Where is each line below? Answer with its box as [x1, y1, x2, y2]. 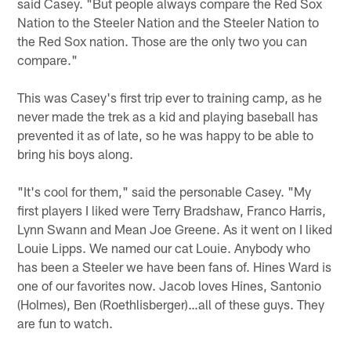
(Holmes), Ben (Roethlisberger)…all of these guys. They [17, 295, 325, 312]
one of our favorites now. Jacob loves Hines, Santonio [17, 277, 322, 293]
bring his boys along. [17, 145, 134, 161]
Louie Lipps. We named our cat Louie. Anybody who [17, 239, 311, 255]
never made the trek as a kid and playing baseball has [17, 107, 319, 124]
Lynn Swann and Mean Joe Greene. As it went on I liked [17, 220, 333, 237]
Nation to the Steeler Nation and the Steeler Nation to [17, 13, 320, 30]
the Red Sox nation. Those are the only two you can [17, 32, 308, 49]
